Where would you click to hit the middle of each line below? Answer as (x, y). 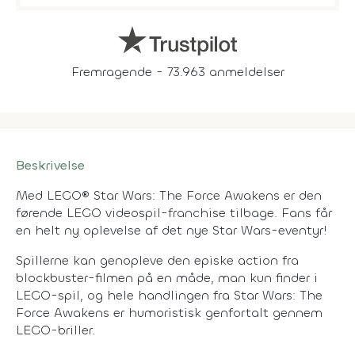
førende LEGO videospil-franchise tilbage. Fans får (174, 212)
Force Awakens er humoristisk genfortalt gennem (169, 312)
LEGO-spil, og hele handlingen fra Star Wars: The (169, 295)
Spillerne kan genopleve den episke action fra (157, 260)
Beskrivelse (50, 165)
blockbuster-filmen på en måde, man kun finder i (167, 277)
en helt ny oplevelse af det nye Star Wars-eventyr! (172, 230)
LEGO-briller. (55, 330)
